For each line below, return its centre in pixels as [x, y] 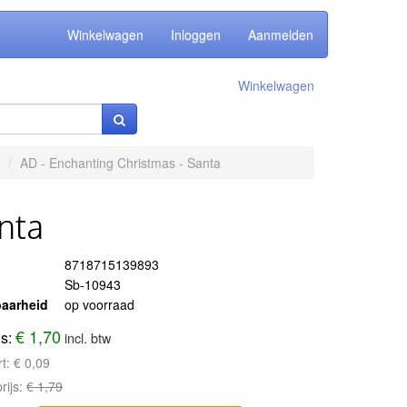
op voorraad [100, 304]
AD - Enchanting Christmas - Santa [120, 163]
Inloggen [196, 35]
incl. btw [88, 338]
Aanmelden [281, 35]
